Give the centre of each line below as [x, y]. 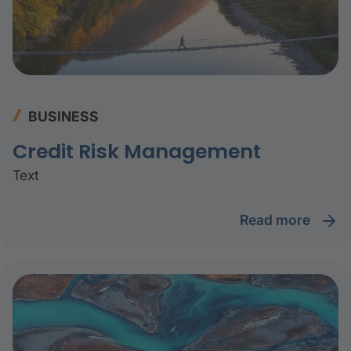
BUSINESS [63, 116]
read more [281, 219]
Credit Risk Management [137, 151]
